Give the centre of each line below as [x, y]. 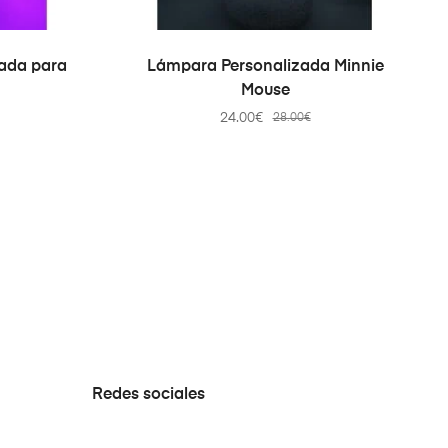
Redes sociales [148, 395]
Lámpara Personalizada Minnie [265, 66]
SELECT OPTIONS [271, 59]
